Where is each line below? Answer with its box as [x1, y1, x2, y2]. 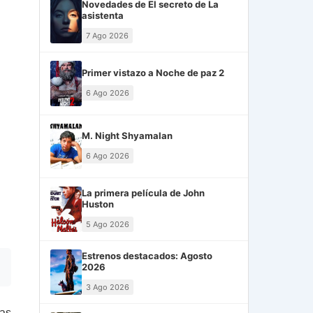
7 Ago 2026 [86, 30, 129, 41]
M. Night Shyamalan [82, 129, 173, 141]
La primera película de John [82, 187, 205, 198]
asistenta [82, 9, 124, 21]
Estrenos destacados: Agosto [82, 249, 212, 261]
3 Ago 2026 [86, 282, 129, 292]
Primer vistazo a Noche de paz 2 [82, 66, 224, 78]
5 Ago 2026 [86, 219, 129, 229]
